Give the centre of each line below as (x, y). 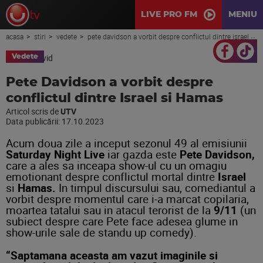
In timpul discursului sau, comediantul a (156, 188)
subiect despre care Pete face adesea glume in (122, 221)
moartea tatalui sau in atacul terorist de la (110, 210)
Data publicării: (34, 121)
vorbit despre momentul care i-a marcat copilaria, (127, 199)
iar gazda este (142, 154)
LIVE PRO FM (169, 15)
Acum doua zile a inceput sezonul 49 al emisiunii (127, 143)
